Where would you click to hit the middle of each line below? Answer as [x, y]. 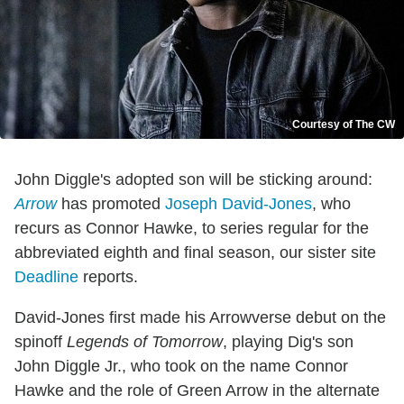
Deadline [46, 276]
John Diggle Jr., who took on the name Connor [181, 366]
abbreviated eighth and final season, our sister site [195, 252]
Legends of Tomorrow [145, 341]
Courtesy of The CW [344, 124]
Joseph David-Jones [239, 203]
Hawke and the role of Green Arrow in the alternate [197, 390]
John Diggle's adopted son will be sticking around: [193, 179]
